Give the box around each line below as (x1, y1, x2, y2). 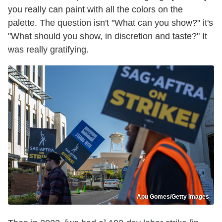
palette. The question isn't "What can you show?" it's (8, 17, 213, 28)
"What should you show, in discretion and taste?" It (8, 31, 207, 41)
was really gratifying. (8, 44, 89, 55)
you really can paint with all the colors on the (8, 4, 183, 14)
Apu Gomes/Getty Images (137, 193, 209, 201)
